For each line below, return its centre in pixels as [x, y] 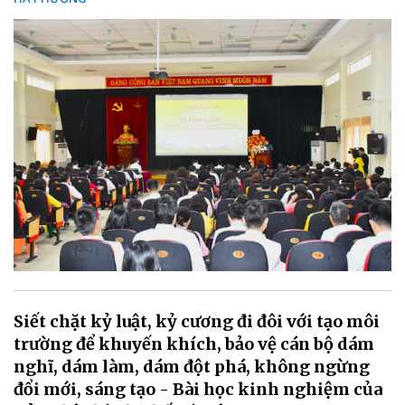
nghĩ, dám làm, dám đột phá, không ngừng [192, 367]
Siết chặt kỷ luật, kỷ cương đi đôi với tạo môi [197, 322]
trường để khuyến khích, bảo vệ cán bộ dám [194, 344]
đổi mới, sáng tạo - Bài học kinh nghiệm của [198, 390]
